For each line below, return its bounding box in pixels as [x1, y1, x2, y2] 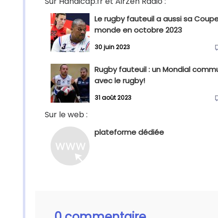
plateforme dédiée [94, 127, 164, 137]
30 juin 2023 [95, 43, 130, 52]
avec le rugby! [94, 75, 145, 86]
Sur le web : [45, 109, 88, 120]
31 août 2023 [95, 93, 131, 102]
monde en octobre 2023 [94, 25, 182, 35]
